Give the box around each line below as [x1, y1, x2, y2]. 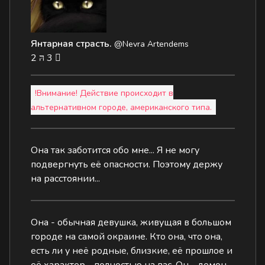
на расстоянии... [31, 172, 101, 185]
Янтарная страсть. [31, 37, 112, 50]
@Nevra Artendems [114, 38, 189, 50]
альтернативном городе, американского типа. [31, 101, 212, 112]
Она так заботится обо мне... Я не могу [31, 144, 200, 157]
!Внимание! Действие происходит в [35, 87, 174, 98]
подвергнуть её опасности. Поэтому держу [31, 158, 223, 171]
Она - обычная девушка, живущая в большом [31, 216, 232, 229]
